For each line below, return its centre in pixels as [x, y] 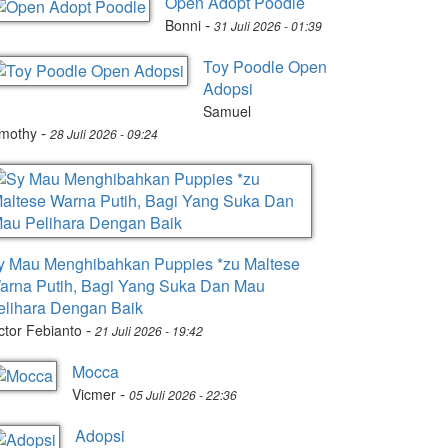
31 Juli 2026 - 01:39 [268, 25]
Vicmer [94, 394]
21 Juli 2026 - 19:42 [149, 330]
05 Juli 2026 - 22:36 [183, 394]
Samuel [227, 111]
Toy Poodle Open [265, 66]
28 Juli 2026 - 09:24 [104, 133]
